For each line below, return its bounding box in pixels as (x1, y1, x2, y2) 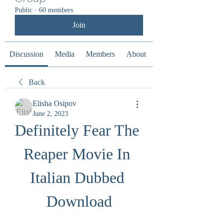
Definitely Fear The (15, 121, 139, 139)
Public (15, 6, 33, 14)
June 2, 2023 (33, 110, 68, 117)
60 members (39, 6, 73, 14)
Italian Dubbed (30, 169, 124, 186)
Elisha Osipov (33, 99, 76, 108)
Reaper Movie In (24, 145, 130, 163)
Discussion (9, 50, 43, 58)
